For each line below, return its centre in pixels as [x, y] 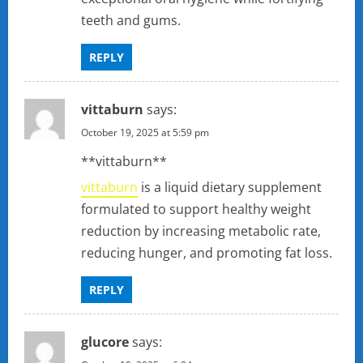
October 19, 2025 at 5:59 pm [145, 133]
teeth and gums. [131, 21]
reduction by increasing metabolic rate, [201, 231]
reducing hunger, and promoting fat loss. [207, 253]
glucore [105, 342]
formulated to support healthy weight [196, 209]
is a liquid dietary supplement [230, 188]
